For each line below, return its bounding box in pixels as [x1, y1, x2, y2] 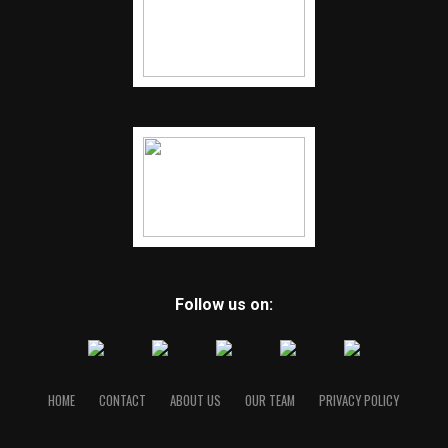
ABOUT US [170, 391, 222, 410]
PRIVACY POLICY [319, 391, 400, 410]
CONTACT [99, 391, 147, 410]
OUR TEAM [245, 391, 296, 410]
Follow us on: [174, 295, 273, 314]
